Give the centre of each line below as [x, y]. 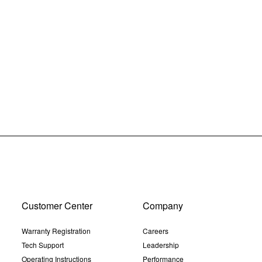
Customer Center [57, 206]
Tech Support [42, 245]
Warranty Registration [56, 231]
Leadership [161, 245]
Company [163, 206]
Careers [155, 231]
